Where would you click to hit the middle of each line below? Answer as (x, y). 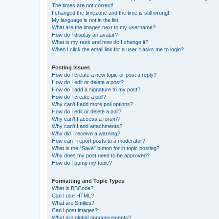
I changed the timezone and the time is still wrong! (110, 12)
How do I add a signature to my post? (96, 89)
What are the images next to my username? (104, 27)
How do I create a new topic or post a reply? (104, 75)
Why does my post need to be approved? (101, 155)
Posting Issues (71, 67)
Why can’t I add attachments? (87, 126)
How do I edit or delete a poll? (87, 111)
